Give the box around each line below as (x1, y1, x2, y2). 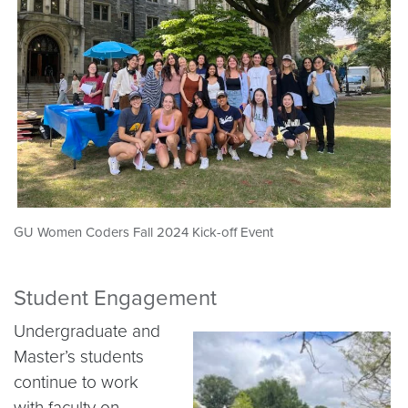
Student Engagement (14, 285, 217, 311)
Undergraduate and (14, 321, 160, 342)
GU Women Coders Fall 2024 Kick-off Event (14, 224, 273, 240)
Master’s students (14, 346, 144, 367)
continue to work (14, 372, 138, 393)
